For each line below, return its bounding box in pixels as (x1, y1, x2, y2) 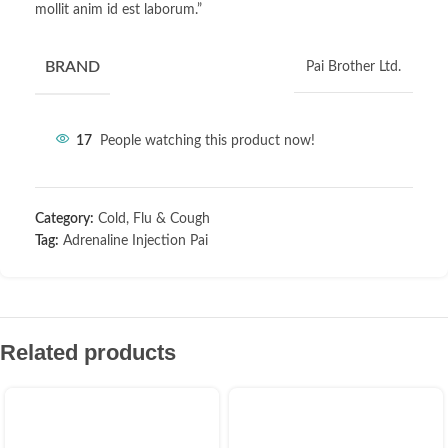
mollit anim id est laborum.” (35, 3, 202, 18)
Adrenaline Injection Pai (63, 234, 208, 249)
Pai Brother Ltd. (306, 60, 401, 75)
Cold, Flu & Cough (98, 212, 210, 227)
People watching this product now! (100, 134, 315, 149)
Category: (35, 212, 94, 227)
